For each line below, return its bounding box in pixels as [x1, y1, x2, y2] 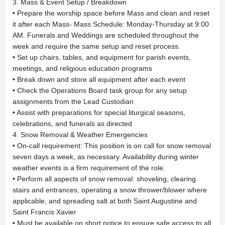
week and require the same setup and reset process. [13, 42, 180, 50]
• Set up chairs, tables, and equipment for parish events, [13, 53, 191, 61]
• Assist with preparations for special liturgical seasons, [13, 108, 185, 117]
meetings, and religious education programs [13, 64, 152, 72]
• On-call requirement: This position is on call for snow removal [13, 142, 211, 150]
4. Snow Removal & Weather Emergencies [13, 131, 148, 139]
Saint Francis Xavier [13, 208, 76, 216]
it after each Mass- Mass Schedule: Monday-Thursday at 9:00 [13, 20, 209, 28]
